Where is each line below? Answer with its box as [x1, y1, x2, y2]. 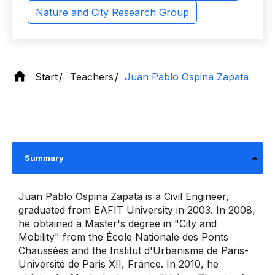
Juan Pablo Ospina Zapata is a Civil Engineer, [18, 190, 229, 203]
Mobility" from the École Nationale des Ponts [18, 231, 228, 243]
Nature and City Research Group [36, 6, 189, 18]
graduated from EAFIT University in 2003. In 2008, [18, 204, 255, 216]
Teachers [70, 70, 114, 83]
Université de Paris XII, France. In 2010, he [18, 258, 219, 270]
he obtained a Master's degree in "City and [18, 217, 217, 230]
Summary [25, 153, 64, 163]
